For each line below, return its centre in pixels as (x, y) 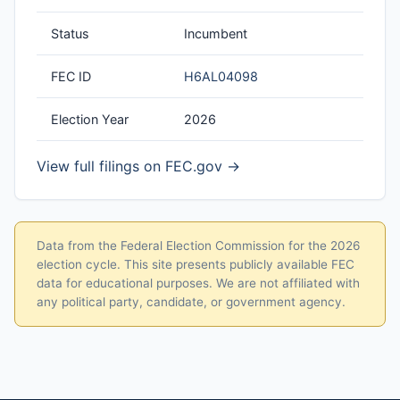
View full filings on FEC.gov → (138, 167)
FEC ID (71, 77)
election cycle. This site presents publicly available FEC (196, 265)
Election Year (90, 120)
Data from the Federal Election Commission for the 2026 (198, 246)
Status (70, 34)
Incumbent (216, 34)
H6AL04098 (221, 77)
